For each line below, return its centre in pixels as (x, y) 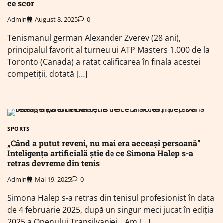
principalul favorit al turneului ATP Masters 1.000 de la (109, 50)
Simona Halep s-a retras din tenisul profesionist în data (111, 198)
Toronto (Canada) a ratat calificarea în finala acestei (104, 62)
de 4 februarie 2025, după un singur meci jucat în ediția (111, 210)
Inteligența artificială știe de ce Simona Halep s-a (100, 153)
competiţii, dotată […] (47, 74)
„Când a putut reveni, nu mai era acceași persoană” (104, 143)
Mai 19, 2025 (53, 179)
